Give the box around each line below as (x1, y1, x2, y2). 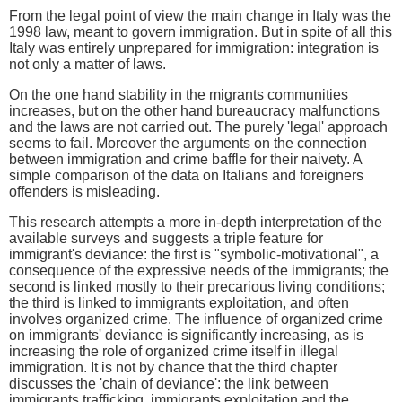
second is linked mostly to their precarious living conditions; (9, 279, 385, 295)
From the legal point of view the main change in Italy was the (9, 8, 391, 24)
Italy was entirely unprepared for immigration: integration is (9, 40, 379, 57)
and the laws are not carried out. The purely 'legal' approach (9, 119, 388, 135)
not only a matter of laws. (9, 57, 166, 73)
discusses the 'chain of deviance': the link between (9, 376, 328, 392)
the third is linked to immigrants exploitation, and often (9, 295, 349, 311)
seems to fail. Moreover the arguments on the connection (9, 135, 367, 152)
